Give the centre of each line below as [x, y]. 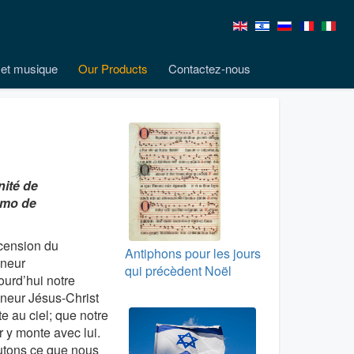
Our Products [113, 68]
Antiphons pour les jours [192, 253]
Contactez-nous [209, 68]
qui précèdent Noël [178, 271]
